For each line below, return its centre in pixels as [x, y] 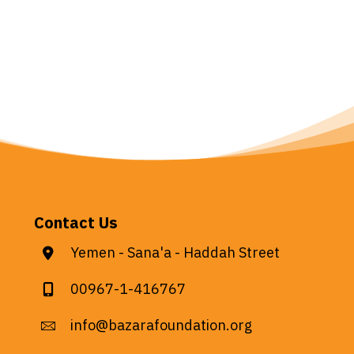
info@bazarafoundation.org [162, 325]
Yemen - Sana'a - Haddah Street [175, 252]
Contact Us [76, 223]
